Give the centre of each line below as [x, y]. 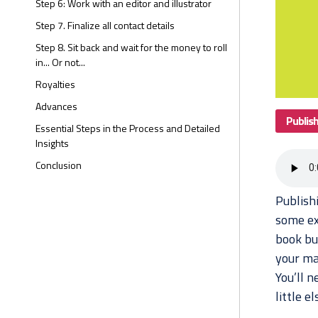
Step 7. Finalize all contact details [105, 25]
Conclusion [59, 165]
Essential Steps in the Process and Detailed [128, 128]
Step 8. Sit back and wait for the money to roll [131, 47]
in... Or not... [60, 62]
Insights [52, 143]
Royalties [55, 84]
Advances [56, 106]
